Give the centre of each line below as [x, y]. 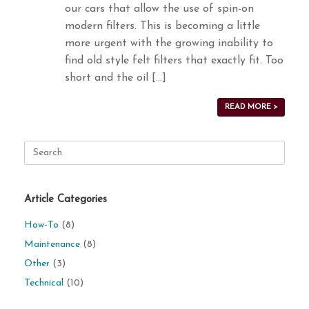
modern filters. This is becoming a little [162, 26]
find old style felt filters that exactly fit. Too [174, 61]
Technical [44, 283]
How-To [41, 225]
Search [38, 147]
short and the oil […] [115, 78]
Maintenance [52, 245]
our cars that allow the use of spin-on [159, 9]
